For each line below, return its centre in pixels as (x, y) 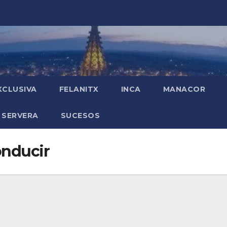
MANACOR (184, 89)
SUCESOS (80, 116)
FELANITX (79, 89)
